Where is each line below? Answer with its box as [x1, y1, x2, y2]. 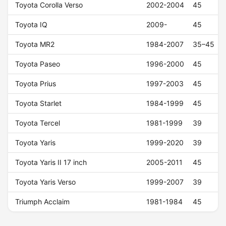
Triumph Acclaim [15, 197, 70, 206]
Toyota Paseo [15, 60, 61, 69]
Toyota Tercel [15, 119, 61, 128]
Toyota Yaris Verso [15, 178, 76, 187]
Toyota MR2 [15, 40, 55, 49]
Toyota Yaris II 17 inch [15, 158, 87, 167]
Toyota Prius [15, 79, 56, 88]
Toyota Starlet [15, 99, 62, 108]
